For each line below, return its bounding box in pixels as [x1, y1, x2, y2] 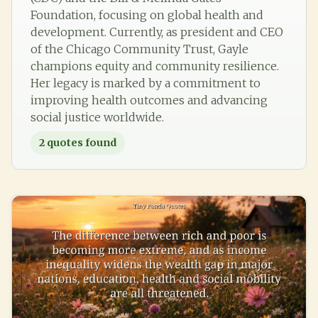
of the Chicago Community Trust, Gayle [31, 41, 248, 56]
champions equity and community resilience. [31, 58, 279, 73]
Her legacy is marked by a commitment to [31, 75, 261, 90]
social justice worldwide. [31, 109, 164, 124]
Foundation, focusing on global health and [31, 7, 263, 22]
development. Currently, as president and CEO [31, 24, 283, 39]
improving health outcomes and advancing [31, 92, 268, 107]
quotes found [45, 136, 116, 149]
